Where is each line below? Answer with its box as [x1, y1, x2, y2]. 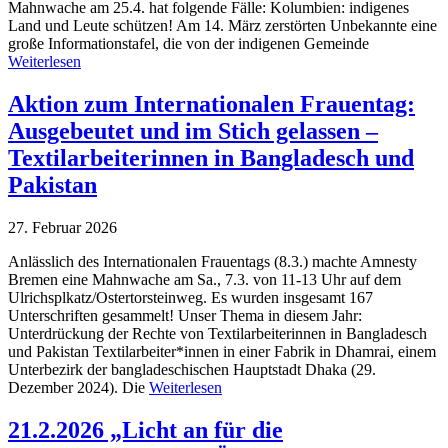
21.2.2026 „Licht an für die [8, 416, 283, 443]
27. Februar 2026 [8, 218, 117, 236]
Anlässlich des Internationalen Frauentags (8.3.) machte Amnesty [8, 252, 417, 270]
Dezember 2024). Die [8, 378, 149, 396]
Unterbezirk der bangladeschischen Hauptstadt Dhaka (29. [8, 360, 376, 378]
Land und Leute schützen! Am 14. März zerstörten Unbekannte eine [8, 17, 437, 35]
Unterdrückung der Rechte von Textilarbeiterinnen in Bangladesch [8, 324, 427, 342]
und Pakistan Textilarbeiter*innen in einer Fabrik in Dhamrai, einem [8, 342, 436, 360]
